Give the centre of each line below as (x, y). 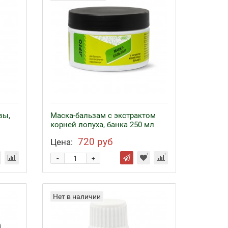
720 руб (96, 142)
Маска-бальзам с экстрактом (103, 116)
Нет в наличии (77, 196)
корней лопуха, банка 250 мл (103, 125)
